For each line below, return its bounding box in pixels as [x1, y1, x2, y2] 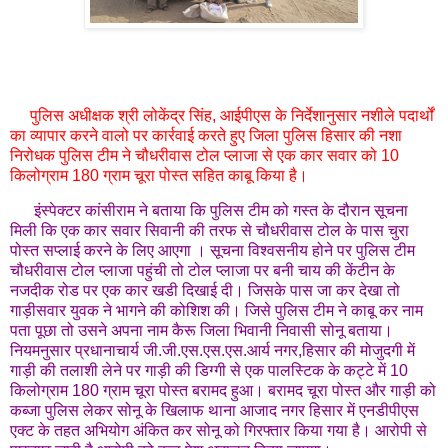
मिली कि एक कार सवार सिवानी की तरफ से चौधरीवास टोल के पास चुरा [10, 222, 409, 240]
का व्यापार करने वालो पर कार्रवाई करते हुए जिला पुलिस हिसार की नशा [10, 126, 402, 144]
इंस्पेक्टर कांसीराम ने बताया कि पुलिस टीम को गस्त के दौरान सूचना [34, 202, 408, 220]
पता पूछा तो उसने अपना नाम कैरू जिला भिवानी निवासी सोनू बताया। [10, 322, 393, 340]
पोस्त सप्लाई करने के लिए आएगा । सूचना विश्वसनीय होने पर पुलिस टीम [10, 242, 415, 260]
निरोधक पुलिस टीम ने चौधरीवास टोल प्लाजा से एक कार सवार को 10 [10, 146, 399, 164]
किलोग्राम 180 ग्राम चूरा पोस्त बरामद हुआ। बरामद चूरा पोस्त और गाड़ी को [10, 382, 436, 400]
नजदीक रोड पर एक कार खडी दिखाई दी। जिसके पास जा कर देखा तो [10, 282, 400, 300]
